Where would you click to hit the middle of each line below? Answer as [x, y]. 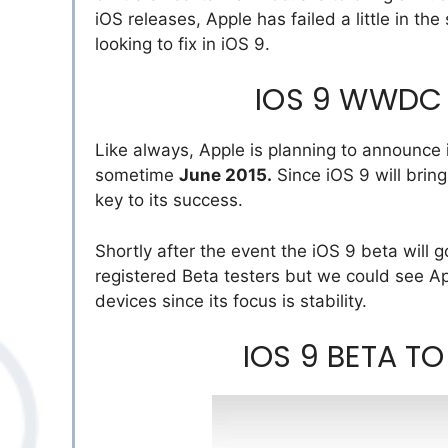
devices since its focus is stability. [231, 300]
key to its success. [169, 200]
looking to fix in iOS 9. [182, 43]
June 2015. [225, 175]
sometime [137, 175]
